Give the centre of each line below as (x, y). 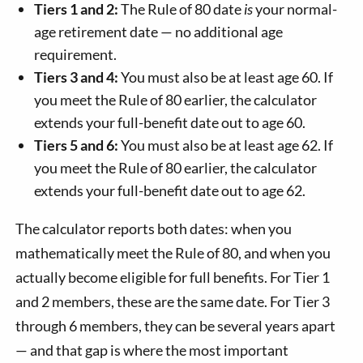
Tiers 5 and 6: (76, 145)
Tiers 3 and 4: (76, 77)
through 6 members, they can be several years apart (176, 325)
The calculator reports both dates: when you (154, 228)
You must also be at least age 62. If (225, 145)
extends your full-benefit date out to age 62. (169, 190)
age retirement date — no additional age (158, 31)
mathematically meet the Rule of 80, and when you (173, 252)
